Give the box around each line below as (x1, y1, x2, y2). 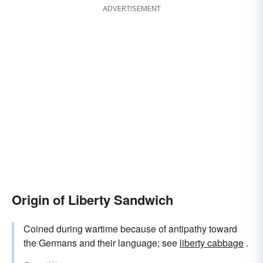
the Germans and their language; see (23, 236, 180, 250)
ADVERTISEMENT (102, 3, 161, 14)
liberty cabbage (180, 236, 244, 250)
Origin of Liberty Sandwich (12, 190, 173, 210)
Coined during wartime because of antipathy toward (23, 222, 237, 236)
